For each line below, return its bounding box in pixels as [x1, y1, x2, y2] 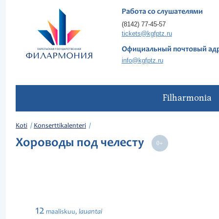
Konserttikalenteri [34, 123, 86, 130]
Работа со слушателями [121, 8, 203, 16]
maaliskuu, [46, 209, 77, 216]
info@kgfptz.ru [121, 57, 163, 64]
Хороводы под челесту [16, 137, 150, 150]
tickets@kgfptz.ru [121, 30, 172, 37]
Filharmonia [162, 92, 212, 104]
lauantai [79, 208, 102, 216]
